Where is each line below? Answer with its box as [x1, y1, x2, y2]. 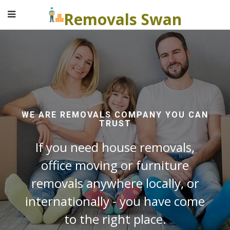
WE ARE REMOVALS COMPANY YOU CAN [22, 110, 208, 120]
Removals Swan [64, 9, 182, 30]
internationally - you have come [25, 193, 205, 209]
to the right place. [64, 210, 166, 227]
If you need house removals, [35, 139, 195, 156]
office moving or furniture [41, 157, 189, 174]
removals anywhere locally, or [31, 175, 199, 191]
